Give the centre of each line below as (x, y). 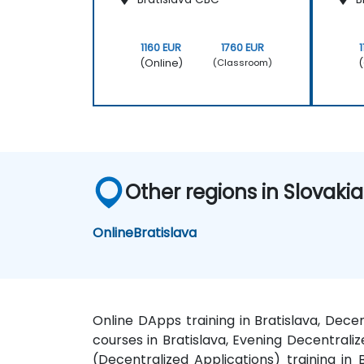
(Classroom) (243, 63)
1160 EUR (161, 47)
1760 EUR (243, 47)
